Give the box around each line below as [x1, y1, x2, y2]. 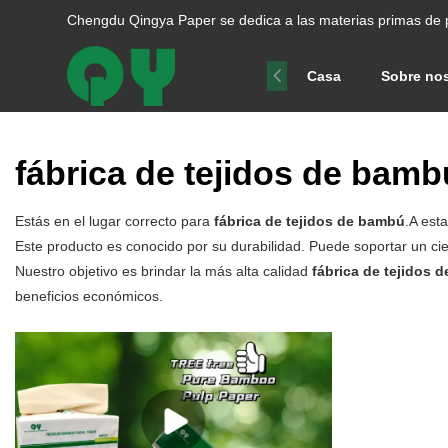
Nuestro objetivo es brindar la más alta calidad [15, 263, 312, 280]
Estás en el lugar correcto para [15, 213, 214, 230]
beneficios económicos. [15, 288, 163, 305]
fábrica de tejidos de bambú [214, 213, 405, 230]
